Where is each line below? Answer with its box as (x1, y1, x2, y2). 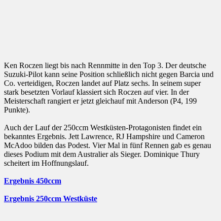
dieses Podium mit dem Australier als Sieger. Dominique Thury (4, 150, 200, 159)
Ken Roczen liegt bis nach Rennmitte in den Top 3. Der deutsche (4, 61, 206, 70)
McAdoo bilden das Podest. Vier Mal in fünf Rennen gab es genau (4, 141, 211, 150)
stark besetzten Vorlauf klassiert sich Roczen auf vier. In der (4, 88, 189, 97)
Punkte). (4, 106, 30, 114)
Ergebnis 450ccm (4, 177, 61, 185)
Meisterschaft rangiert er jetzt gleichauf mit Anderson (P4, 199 (4, 97, 197, 106)
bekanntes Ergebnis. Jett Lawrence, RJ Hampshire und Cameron (4, 132, 205, 141)
